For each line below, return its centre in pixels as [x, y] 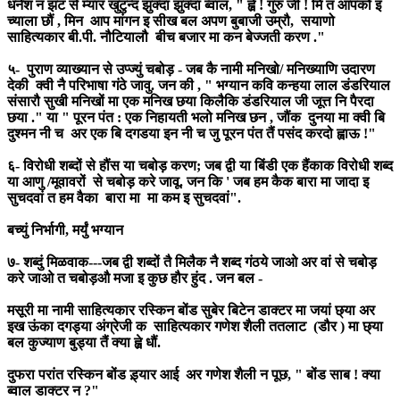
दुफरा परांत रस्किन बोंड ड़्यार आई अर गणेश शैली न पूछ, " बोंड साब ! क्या [194, 374]
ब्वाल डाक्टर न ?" [53, 390]
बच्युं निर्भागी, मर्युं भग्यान [65, 229]
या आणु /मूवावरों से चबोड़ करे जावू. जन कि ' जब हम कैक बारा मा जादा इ [188, 181]
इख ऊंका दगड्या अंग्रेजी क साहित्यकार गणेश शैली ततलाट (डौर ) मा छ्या [195, 326]
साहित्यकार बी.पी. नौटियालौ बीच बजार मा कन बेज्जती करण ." [166, 37]
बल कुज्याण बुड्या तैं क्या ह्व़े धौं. [84, 342]
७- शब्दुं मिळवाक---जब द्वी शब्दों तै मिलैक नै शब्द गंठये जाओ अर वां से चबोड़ [192, 262]
